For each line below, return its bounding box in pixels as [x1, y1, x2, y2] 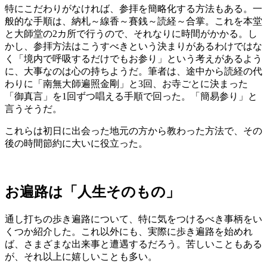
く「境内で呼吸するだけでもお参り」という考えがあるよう [5, 54, 262, 64]
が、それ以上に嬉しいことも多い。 [5, 252, 157, 262]
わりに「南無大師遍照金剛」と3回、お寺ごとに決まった [5, 79, 248, 89]
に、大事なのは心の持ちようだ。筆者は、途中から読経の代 [5, 66, 262, 77]
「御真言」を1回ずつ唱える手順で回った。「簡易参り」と [5, 91, 257, 102]
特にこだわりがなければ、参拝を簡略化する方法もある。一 [5, 4, 262, 14]
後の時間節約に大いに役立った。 [5, 138, 148, 149]
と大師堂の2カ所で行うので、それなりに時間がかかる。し [5, 29, 257, 39]
